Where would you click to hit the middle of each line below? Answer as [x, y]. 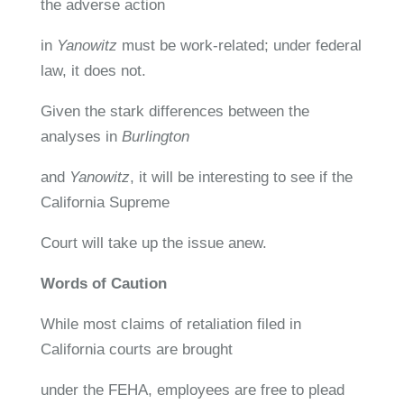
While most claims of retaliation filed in [170, 324]
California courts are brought [136, 349]
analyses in [81, 136]
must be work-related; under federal [239, 45]
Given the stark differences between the [174, 111]
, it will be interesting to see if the [241, 177]
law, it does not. [93, 70]
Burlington [155, 136]
